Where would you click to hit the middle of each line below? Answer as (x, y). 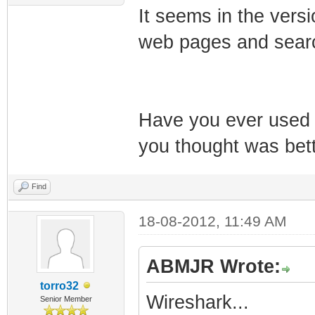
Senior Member (66, 298)
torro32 (59, 285)
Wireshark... (197, 302)
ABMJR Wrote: (213, 266)
